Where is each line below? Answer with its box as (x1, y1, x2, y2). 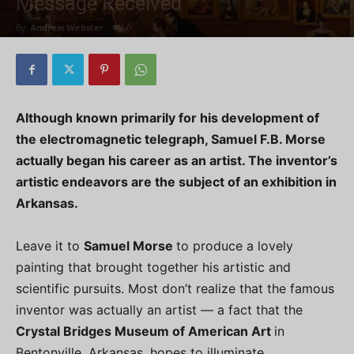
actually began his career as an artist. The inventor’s (16, 153, 337, 168)
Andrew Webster (30, 21, 104, 33)
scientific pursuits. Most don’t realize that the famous (16, 281, 334, 296)
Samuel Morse (84, 238, 176, 254)
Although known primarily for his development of (16, 110, 319, 126)
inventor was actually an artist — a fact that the (16, 302, 303, 318)
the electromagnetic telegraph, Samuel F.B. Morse (16, 131, 326, 147)
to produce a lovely (176, 238, 293, 254)
